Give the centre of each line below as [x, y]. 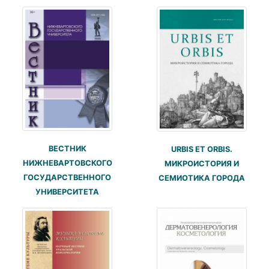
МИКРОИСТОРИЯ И [202, 164]
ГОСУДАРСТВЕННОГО [67, 178]
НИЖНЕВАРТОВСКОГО [67, 163]
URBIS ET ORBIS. [202, 150]
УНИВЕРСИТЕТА [67, 192]
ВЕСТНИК [67, 149]
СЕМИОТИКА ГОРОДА [202, 178]
